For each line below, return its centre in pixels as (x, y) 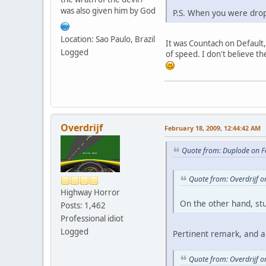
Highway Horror (90, 193)
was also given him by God (108, 10)
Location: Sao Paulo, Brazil (108, 39)
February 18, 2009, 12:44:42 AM (213, 128)
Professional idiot (92, 219)
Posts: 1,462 (83, 206)
